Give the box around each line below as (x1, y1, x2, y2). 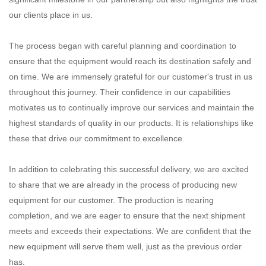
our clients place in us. (9, 9, 93, 20)
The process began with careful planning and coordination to (9, 40, 236, 50)
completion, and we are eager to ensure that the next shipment (9, 210, 245, 220)
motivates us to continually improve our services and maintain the (9, 102, 254, 112)
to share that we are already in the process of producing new (9, 179, 237, 189)
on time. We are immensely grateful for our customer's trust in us (9, 71, 252, 81)
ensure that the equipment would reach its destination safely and (9, 56, 251, 66)
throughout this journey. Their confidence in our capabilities (9, 87, 230, 97)
